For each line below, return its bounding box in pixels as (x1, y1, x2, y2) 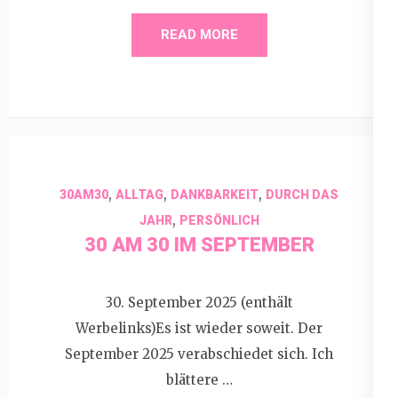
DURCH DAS (266, 187, 338, 202)
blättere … (165, 371, 233, 388)
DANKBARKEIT (171, 187, 259, 202)
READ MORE (160, 26, 238, 43)
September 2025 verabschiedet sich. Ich (65, 346, 333, 362)
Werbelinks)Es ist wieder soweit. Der (76, 320, 322, 337)
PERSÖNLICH (179, 212, 259, 227)
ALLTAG (115, 187, 163, 202)
